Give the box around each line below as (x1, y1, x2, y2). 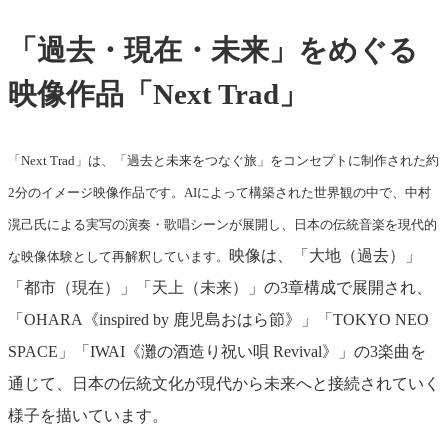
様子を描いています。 (8, 407, 168, 425)
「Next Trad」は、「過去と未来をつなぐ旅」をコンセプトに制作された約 (8, 153, 439, 169)
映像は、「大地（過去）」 (229, 247, 421, 265)
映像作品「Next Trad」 (8, 77, 308, 110)
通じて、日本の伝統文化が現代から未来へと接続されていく (8, 375, 440, 393)
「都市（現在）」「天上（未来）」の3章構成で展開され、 (8, 279, 432, 297)
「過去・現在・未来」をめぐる (8, 33, 418, 66)
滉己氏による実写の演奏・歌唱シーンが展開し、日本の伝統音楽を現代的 (8, 217, 437, 233)
